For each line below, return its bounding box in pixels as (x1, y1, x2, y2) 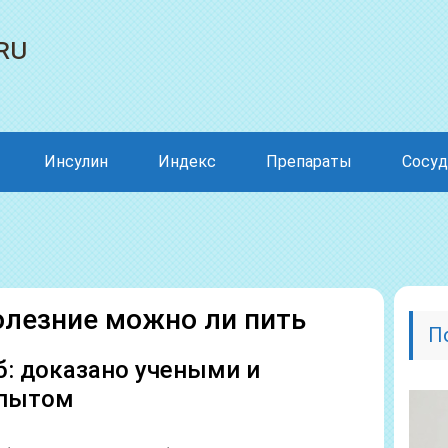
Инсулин (44, 152, 108, 171)
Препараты (266, 152, 352, 171)
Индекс (158, 152, 216, 171)
